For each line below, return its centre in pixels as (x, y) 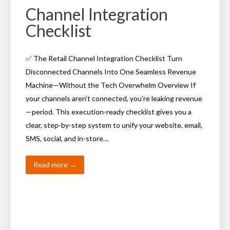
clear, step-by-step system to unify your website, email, (114, 125)
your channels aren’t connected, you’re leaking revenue (114, 98)
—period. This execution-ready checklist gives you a (109, 112)
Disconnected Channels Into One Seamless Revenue (111, 72)
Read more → (55, 165)
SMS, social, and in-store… (67, 138)
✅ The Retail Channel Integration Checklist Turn (104, 58)
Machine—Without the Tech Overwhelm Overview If (111, 85)
